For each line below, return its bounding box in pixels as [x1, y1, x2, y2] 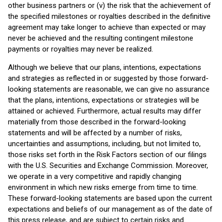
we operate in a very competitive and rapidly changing [8, 172, 181, 181]
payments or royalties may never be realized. [8, 45, 153, 54]
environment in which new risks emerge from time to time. [8, 183, 198, 192]
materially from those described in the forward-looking [8, 117, 186, 126]
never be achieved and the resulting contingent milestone [8, 34, 193, 43]
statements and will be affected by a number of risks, [8, 128, 182, 137]
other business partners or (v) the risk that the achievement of [8, 1, 211, 10]
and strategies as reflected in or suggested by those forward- [8, 74, 209, 83]
